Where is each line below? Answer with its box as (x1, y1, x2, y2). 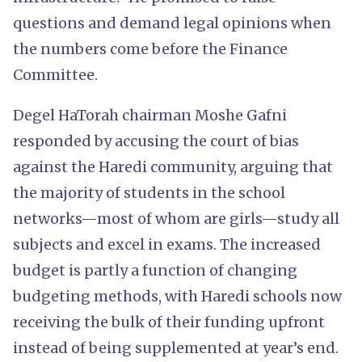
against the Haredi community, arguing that (13, 157, 333, 176)
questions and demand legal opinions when (13, 13, 331, 32)
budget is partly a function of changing (13, 260, 297, 280)
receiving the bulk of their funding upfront (13, 312, 325, 331)
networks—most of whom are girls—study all (13, 208, 339, 228)
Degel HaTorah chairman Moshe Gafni (13, 105, 287, 124)
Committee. (13, 65, 98, 84)
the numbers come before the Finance (13, 39, 288, 58)
